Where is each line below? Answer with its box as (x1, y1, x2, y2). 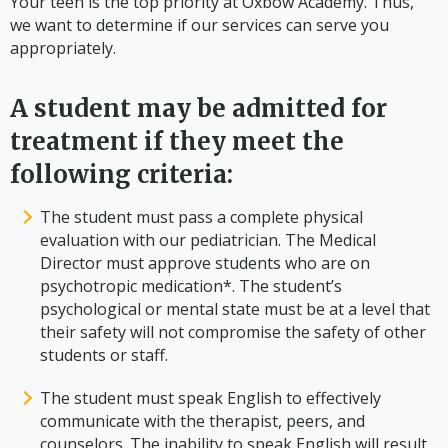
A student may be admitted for (10, 92, 387, 124)
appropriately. (10, 36, 116, 59)
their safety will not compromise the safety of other (40, 320, 426, 343)
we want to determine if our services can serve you (10, 13, 389, 36)
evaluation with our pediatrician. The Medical (40, 228, 376, 251)
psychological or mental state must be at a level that (40, 297, 430, 320)
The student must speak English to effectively (40, 386, 381, 409)
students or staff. (40, 343, 168, 366)
